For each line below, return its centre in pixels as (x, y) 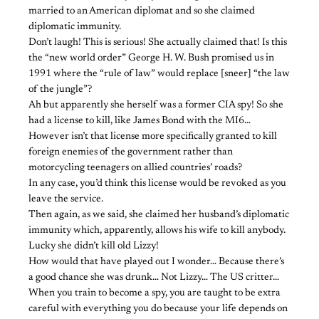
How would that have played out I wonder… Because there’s (156, 262)
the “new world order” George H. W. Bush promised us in (151, 58)
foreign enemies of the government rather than (131, 152)
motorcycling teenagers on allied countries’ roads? (135, 168)
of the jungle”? (60, 89)
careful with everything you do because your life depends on (158, 309)
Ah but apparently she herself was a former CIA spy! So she (156, 105)
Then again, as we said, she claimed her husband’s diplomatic (159, 215)
